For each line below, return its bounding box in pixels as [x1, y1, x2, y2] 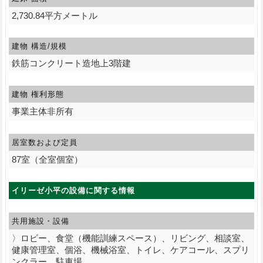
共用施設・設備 [11, 216, 69, 225]
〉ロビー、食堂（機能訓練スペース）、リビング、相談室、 [11, 232, 249, 243]
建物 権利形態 [11, 90, 64, 99]
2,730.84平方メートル [11, 10, 97, 21]
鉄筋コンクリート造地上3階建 [11, 58, 131, 69]
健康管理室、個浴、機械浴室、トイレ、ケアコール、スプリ [11, 244, 249, 255]
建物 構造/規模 [11, 42, 67, 51]
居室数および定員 [11, 138, 77, 147]
